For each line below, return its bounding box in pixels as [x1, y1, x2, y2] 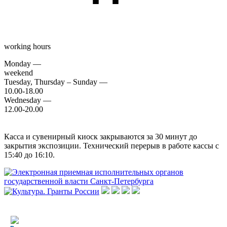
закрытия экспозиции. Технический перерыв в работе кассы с [4, 141, 219, 150]
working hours [4, 42, 51, 51]
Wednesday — [4, 96, 51, 105]
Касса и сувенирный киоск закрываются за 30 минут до [4, 132, 197, 141]
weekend [4, 68, 33, 78]
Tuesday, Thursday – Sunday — [4, 78, 107, 87]
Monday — [4, 59, 41, 68]
